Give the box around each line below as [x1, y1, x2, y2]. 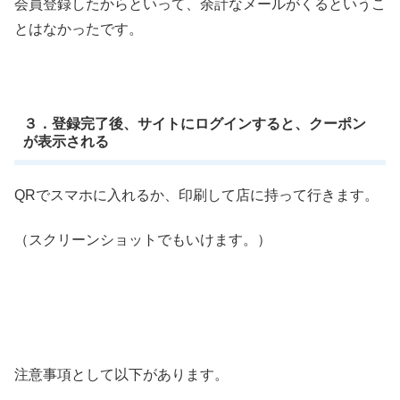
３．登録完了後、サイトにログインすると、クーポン [22, 115, 366, 131]
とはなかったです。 [14, 21, 143, 37]
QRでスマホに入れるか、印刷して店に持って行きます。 [14, 187, 379, 203]
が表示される [22, 133, 109, 149]
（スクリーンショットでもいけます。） [14, 232, 271, 248]
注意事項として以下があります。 [14, 367, 229, 383]
